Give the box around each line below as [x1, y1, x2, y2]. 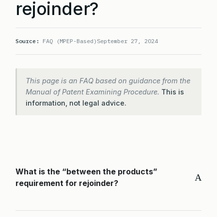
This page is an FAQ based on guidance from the [26, 77, 190, 85]
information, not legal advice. [26, 99, 126, 107]
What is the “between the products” [15, 167, 157, 176]
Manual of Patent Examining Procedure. [26, 88, 161, 96]
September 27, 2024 [97, 37, 158, 45]
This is [161, 88, 184, 96]
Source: [15, 37, 39, 45]
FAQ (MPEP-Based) [39, 37, 97, 45]
